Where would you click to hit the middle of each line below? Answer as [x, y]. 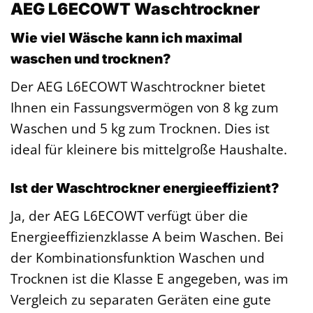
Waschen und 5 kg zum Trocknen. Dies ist [140, 129]
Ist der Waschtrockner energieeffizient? [145, 188]
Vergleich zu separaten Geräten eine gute [141, 299]
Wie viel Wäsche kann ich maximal [126, 38]
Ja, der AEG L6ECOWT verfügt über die [129, 215]
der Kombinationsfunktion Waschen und [138, 257]
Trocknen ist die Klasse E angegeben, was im [150, 278]
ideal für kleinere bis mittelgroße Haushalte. [149, 150]
